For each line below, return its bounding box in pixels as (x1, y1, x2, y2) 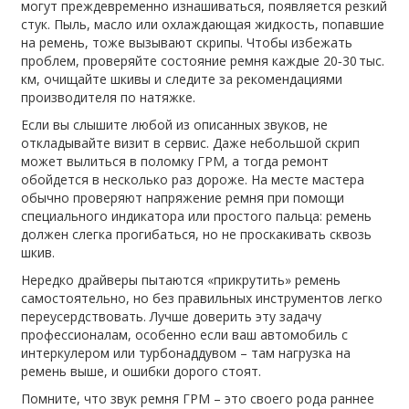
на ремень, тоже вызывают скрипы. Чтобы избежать (21, 33, 353, 51)
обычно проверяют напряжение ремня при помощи (21, 188, 345, 206)
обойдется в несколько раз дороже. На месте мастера (21, 170, 365, 188)
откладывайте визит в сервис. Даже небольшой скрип (21, 133, 361, 152)
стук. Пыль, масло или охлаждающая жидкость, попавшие (21, 15, 385, 33)
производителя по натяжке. (21, 88, 196, 106)
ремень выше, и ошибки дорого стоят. (21, 362, 262, 380)
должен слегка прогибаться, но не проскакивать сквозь (21, 225, 372, 243)
